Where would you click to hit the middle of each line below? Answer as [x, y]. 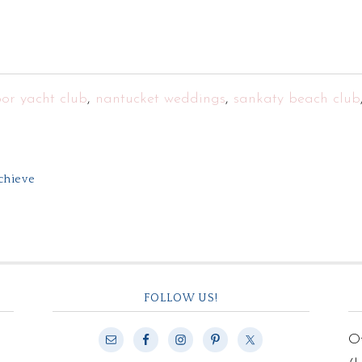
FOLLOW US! [181, 298]
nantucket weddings [160, 99]
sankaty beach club [297, 99]
